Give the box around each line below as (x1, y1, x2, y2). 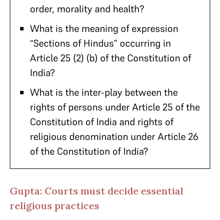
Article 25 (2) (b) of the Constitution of (30, 52, 191, 64)
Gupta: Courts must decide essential (10, 185, 183, 197)
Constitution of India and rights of (30, 115, 173, 128)
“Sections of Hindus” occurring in (30, 37, 171, 50)
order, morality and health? (30, 2, 144, 15)
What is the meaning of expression (30, 22, 178, 35)
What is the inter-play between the (30, 86, 178, 99)
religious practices (10, 199, 99, 212)
